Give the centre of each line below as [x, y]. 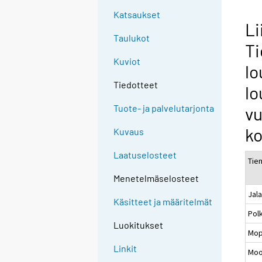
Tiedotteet [136, 85]
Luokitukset [139, 225]
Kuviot [127, 61]
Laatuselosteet [145, 155]
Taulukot [132, 38]
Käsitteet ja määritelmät [163, 202]
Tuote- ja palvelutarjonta [164, 108]
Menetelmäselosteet [156, 178]
